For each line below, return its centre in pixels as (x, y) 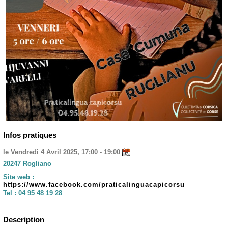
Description (24, 220)
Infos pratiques (30, 135)
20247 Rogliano (27, 164)
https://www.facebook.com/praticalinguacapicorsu (94, 185)
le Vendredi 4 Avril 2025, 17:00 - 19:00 (63, 152)
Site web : (19, 177)
